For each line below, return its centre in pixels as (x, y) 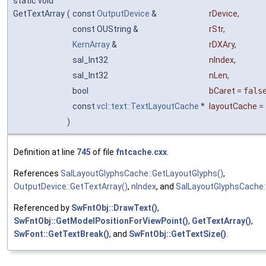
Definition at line (45, 152)
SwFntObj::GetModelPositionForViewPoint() (101, 221)
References (37, 173)
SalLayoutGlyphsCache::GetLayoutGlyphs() (142, 173)
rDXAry (222, 44)
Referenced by (42, 208)
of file (103, 152)
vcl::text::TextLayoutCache (148, 106)
